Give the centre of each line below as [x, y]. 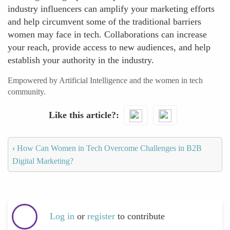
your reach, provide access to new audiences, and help [109, 47]
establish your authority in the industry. [81, 60]
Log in [62, 216]
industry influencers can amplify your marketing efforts [111, 9]
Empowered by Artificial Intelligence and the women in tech [105, 80]
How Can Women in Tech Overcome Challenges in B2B [108, 148]
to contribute [141, 216]
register [102, 216]
